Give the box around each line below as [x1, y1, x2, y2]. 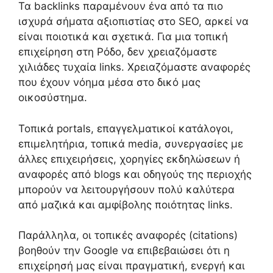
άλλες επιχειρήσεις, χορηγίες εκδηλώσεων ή [18, 152, 240, 165]
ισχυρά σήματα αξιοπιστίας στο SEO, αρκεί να [18, 15, 249, 28]
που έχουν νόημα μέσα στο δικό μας [18, 76, 200, 89]
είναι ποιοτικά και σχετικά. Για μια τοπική [18, 30, 228, 43]
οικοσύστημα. [18, 91, 87, 104]
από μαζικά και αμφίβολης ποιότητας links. [18, 198, 233, 211]
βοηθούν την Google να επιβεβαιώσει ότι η [18, 244, 230, 257]
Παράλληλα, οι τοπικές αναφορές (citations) [18, 229, 238, 242]
